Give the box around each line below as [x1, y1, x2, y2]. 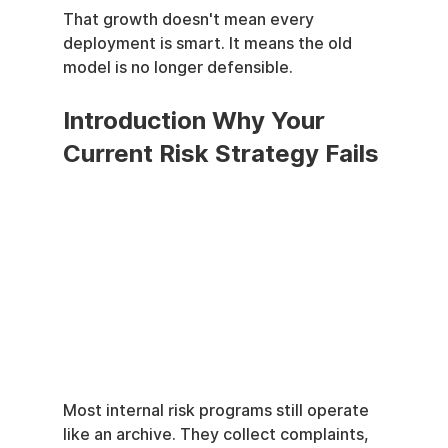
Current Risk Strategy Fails [62, 139, 379, 168]
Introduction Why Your [62, 106, 331, 135]
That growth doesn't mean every [62, 10, 318, 29]
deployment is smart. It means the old [62, 34, 356, 53]
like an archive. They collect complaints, [62, 425, 373, 445]
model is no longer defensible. [62, 58, 293, 77]
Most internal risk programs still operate [62, 401, 373, 421]
